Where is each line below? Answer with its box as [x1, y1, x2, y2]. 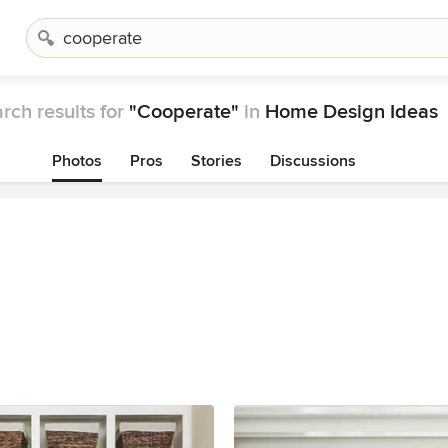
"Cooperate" [129, 100, 239, 124]
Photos [52, 151, 102, 171]
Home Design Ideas [265, 100, 438, 124]
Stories [191, 151, 242, 171]
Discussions [270, 151, 356, 171]
